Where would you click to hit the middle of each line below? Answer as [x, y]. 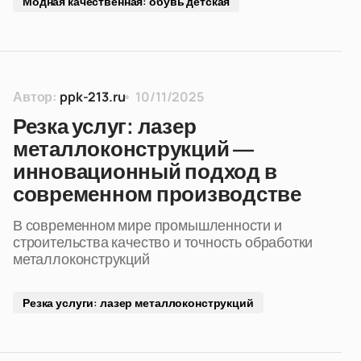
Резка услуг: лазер [105, 127]
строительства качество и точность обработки [163, 242]
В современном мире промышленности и [147, 225]
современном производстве [157, 194]
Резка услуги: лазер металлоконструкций [138, 303]
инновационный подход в [145, 172]
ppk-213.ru [93, 97]
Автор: [35, 97]
